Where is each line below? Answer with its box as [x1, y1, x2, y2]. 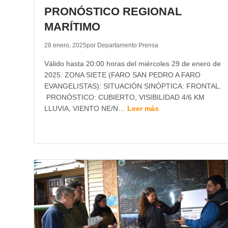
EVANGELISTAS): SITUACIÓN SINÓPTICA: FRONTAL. [44, 82, 221, 90]
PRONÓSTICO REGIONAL [44, 5, 182, 18]
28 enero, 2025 [44, 42, 87, 49]
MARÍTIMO [44, 20, 100, 33]
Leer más [127, 104, 159, 112]
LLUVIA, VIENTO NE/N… [44, 104, 127, 112]
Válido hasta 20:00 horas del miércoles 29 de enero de [44, 60, 221, 68]
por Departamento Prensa [86, 42, 158, 49]
